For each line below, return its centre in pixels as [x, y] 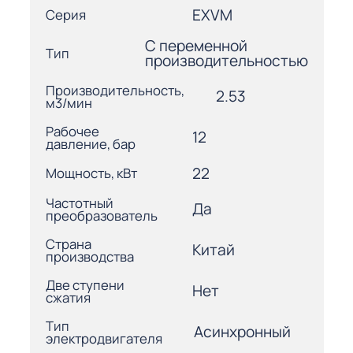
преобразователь [101, 215]
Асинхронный [242, 332]
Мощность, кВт [91, 173]
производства [89, 256]
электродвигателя [104, 338]
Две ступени [85, 284]
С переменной [196, 45]
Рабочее [72, 131]
